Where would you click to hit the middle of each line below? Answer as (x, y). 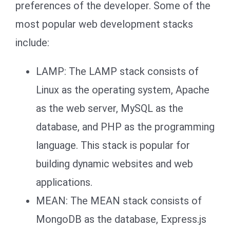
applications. (64, 182)
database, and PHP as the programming (125, 127)
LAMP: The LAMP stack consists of (117, 71)
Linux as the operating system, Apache (123, 90)
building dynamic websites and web (114, 164)
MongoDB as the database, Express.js (121, 219)
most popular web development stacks (104, 24)
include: (32, 42)
